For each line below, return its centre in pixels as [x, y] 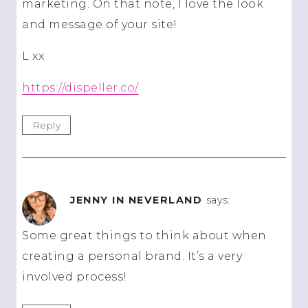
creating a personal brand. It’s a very [132, 256]
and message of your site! [100, 24]
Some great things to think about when [144, 235]
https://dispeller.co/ [80, 87]
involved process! [75, 276]
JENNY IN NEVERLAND [136, 200]
